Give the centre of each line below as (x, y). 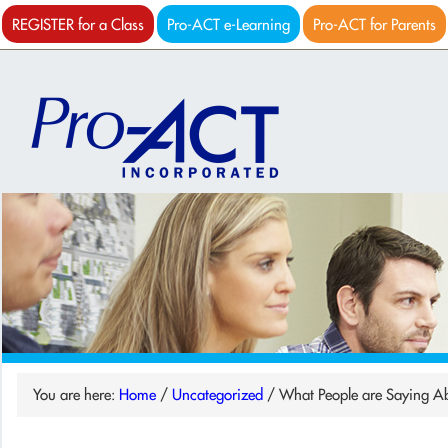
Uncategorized (217, 394)
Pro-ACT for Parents (374, 24)
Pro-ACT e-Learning (228, 24)
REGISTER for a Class (78, 24)
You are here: (76, 394)
